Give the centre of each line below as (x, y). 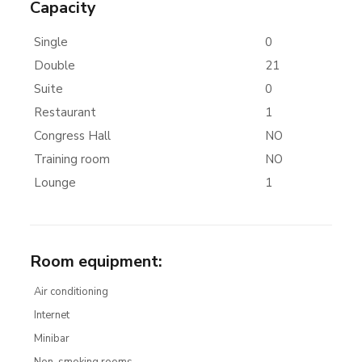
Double (54, 65)
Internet (51, 315)
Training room (72, 159)
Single (51, 42)
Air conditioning (71, 292)
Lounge (55, 183)
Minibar (51, 339)
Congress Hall (72, 136)
